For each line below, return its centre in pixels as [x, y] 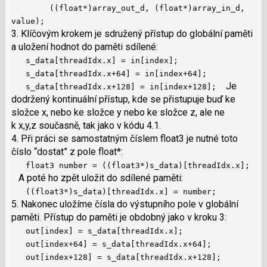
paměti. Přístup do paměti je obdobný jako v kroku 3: [119, 217]
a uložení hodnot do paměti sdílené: [84, 46]
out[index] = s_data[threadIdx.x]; [97, 231]
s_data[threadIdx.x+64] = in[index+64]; [109, 73]
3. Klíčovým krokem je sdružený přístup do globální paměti [132, 33]
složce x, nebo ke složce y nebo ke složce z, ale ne [118, 112]
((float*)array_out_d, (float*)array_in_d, [128, 8]
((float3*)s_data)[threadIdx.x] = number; [114, 191]
